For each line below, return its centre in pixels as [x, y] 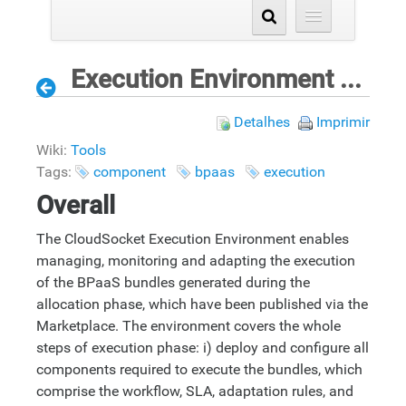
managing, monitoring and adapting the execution [196, 260]
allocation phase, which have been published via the [202, 304]
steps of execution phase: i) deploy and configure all [203, 347]
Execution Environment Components [351, 79]
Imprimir [343, 121]
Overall [76, 205]
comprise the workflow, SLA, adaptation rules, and [195, 391]
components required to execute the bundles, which [199, 369]
